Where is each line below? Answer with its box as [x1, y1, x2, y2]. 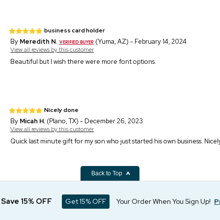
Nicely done [44, 106, 79, 114]
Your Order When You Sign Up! [116, 197, 211, 206]
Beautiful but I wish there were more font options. [10, 57, 157, 66]
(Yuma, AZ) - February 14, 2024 [94, 37, 187, 46]
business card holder [44, 26, 106, 34]
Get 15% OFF [65, 197, 106, 206]
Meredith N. [20, 37, 58, 46]
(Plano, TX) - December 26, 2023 [45, 116, 143, 125]
